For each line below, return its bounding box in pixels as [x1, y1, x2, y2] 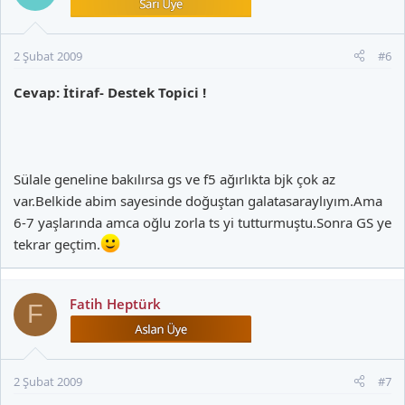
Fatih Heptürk [70, 294, 161, 313]
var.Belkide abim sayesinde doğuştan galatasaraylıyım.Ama [14, 191, 382, 210]
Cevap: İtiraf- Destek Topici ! [14, 82, 206, 101]
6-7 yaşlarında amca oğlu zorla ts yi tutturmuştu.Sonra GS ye [14, 212, 391, 231]
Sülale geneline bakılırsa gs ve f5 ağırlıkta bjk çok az [14, 169, 335, 188]
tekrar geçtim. [14, 234, 100, 253]
